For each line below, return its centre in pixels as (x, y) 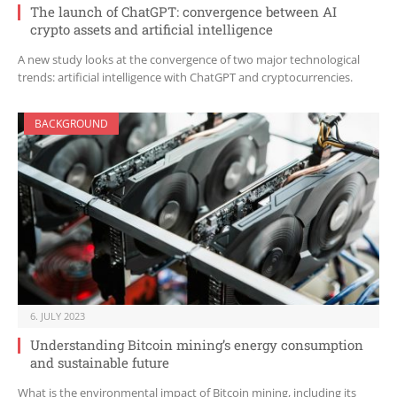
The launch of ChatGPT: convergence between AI (183, 12)
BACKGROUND (71, 124)
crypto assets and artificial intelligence (152, 30)
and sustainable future (100, 363)
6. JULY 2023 (58, 316)
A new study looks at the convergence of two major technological (189, 60)
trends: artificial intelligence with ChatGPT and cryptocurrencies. (185, 78)
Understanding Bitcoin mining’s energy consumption (197, 345)
